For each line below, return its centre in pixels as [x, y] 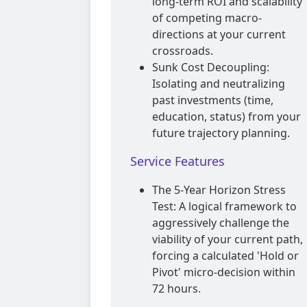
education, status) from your [226, 117]
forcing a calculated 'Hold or [225, 256]
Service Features [177, 161]
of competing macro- [207, 18]
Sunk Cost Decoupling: [211, 67]
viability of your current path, [228, 240]
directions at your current [219, 35]
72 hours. [176, 289]
